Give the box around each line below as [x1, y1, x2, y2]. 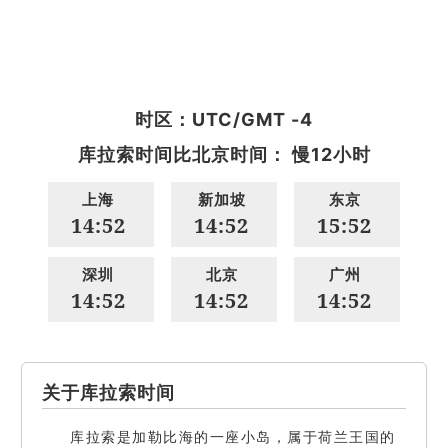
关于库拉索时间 [42, 382, 175, 403]
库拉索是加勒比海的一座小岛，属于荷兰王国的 [70, 428, 396, 445]
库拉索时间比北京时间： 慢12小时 [77, 144, 371, 165]
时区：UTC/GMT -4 [135, 109, 313, 130]
